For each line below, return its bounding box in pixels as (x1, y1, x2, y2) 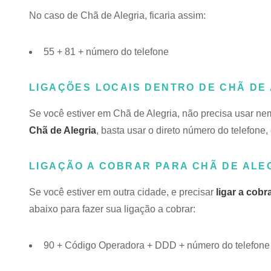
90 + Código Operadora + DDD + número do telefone (44, 240, 270, 250)
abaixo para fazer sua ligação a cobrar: (29, 204, 195, 214)
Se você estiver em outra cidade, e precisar (29, 187, 216, 197)
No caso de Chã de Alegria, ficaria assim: (29, 10, 206, 21)
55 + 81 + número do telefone (44, 47, 169, 57)
